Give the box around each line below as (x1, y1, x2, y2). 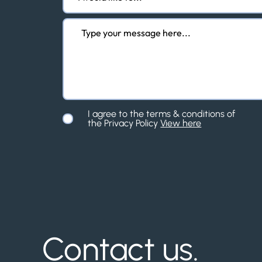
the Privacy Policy (88, 118, 158, 129)
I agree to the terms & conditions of (88, 108, 236, 119)
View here (160, 118, 202, 129)
